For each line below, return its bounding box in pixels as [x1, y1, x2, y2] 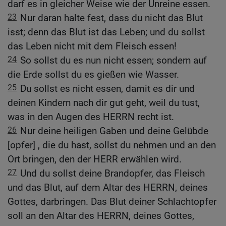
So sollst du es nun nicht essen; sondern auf [20, 54, 207, 67]
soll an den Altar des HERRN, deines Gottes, [8, 210, 194, 222]
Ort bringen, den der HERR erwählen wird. [8, 153, 182, 165]
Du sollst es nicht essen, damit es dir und [20, 83, 195, 95]
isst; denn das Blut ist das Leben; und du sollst [8, 26, 205, 38]
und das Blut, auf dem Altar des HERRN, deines [8, 182, 208, 194]
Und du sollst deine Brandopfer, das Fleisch [20, 167, 205, 180]
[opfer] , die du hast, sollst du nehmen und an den [8, 139, 216, 151]
